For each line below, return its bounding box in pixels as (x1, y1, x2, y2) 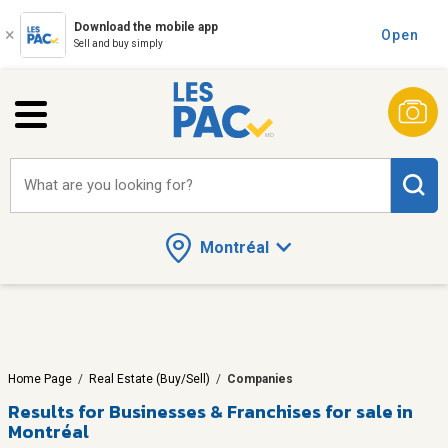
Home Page (8, 371, 72, 386)
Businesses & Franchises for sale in (109, 397, 413, 425)
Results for (8, 397, 105, 425)
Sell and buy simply (74, 38, 163, 49)
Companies (227, 371, 293, 386)
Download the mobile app (74, 20, 218, 34)
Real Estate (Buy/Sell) (89, 371, 210, 386)
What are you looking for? (24, 176, 193, 194)
